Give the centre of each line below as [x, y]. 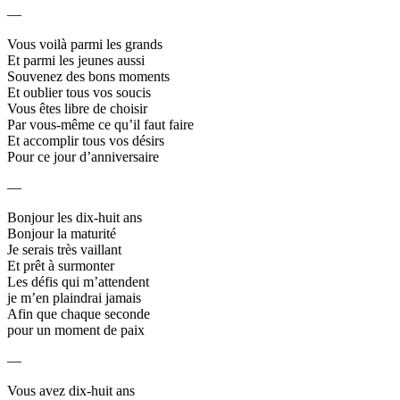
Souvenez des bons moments [88, 76]
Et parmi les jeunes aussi [76, 60]
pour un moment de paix [76, 329]
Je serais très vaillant [64, 249]
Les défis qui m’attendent [78, 281]
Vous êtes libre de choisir [77, 108]
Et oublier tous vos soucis [79, 92]
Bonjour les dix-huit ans [75, 217]
